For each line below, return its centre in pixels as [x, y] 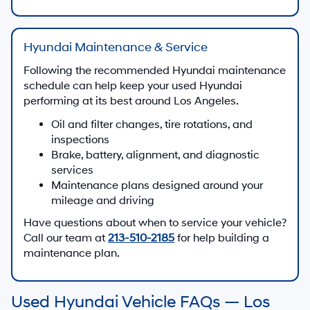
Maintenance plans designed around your [157, 185]
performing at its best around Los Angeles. [131, 101]
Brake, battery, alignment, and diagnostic [155, 155]
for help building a [222, 238]
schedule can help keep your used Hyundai [133, 85]
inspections [80, 139]
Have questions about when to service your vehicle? [155, 222]
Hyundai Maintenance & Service [116, 47]
